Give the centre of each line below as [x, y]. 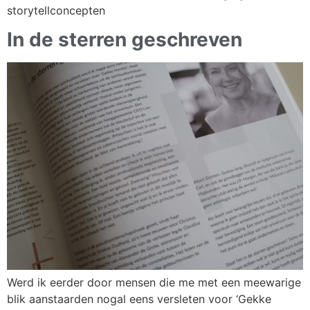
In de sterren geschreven [125, 39]
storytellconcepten [56, 10]
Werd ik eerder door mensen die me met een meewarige [154, 282]
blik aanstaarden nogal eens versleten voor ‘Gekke [139, 299]
